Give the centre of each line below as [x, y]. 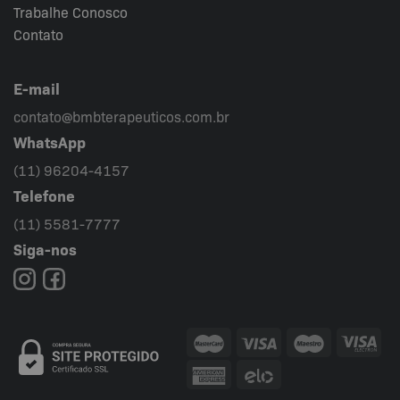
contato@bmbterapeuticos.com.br [121, 117]
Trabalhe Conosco [71, 12]
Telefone [44, 195]
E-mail [37, 88]
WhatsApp [50, 142]
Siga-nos [45, 249]
